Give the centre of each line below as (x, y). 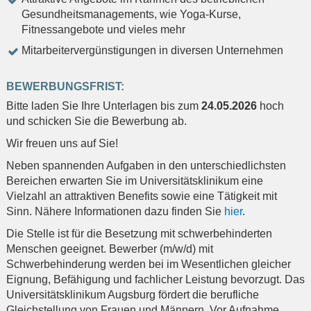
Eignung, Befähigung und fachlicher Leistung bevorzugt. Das (155, 280)
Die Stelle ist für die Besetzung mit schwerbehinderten (139, 234)
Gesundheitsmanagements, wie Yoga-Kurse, (131, 15)
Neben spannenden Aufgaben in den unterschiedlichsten (146, 166)
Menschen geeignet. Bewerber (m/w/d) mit (110, 249)
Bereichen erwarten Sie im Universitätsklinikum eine (135, 181)
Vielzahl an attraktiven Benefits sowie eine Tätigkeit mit (142, 196)
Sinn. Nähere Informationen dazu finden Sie (115, 212)
